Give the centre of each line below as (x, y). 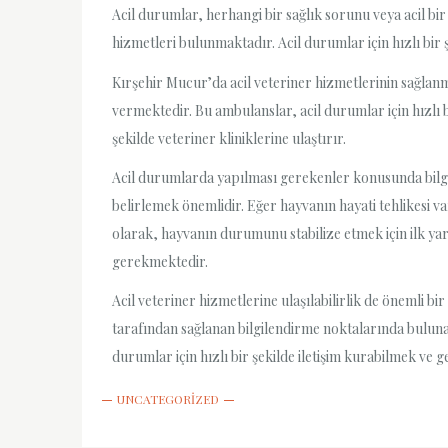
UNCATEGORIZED (168, 399)
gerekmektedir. (160, 261)
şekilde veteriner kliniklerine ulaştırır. (229, 138)
